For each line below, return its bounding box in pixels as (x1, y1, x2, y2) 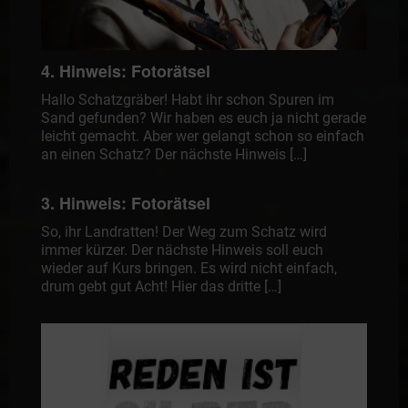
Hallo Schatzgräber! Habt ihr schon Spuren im (40, 91, 334, 109)
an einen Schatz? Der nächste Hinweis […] (40, 146, 307, 164)
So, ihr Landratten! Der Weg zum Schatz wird (40, 223, 327, 241)
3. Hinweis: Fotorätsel (40, 191, 210, 216)
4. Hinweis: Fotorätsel (40, 59, 210, 84)
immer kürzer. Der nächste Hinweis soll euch (40, 241, 323, 260)
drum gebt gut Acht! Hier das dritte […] (40, 278, 281, 296)
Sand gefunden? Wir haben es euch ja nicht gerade (40, 109, 366, 127)
